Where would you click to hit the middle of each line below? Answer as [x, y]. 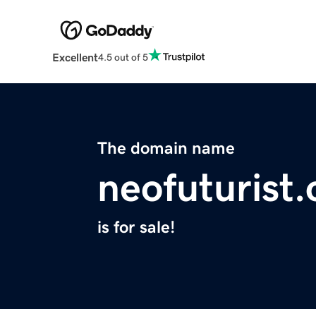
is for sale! [136, 227]
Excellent [75, 57]
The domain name [166, 148]
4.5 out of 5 [123, 57]
